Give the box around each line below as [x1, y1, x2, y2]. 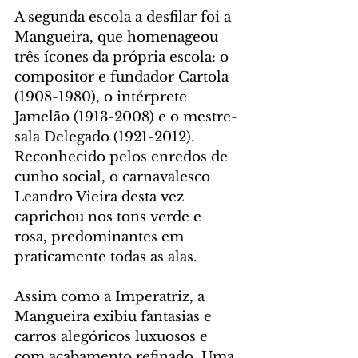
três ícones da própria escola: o [14, 49, 233, 66]
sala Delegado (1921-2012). [14, 129, 199, 146]
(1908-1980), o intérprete [14, 89, 191, 106]
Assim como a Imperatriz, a [14, 288, 209, 306]
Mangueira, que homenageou [14, 29, 222, 46]
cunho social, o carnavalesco [14, 169, 214, 186]
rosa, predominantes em [14, 229, 188, 246]
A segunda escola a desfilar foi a [14, 9, 235, 26]
